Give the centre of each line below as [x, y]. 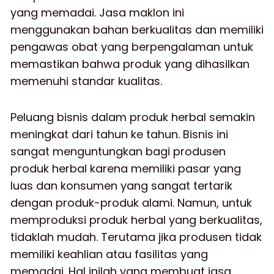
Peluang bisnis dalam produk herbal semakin [133, 117]
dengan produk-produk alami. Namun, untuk [131, 203]
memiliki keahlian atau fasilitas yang [109, 254]
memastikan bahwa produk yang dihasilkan [130, 64]
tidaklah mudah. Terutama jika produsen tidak [136, 237]
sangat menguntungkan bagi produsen [118, 151]
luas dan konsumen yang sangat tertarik [121, 186]
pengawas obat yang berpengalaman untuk [132, 46]
